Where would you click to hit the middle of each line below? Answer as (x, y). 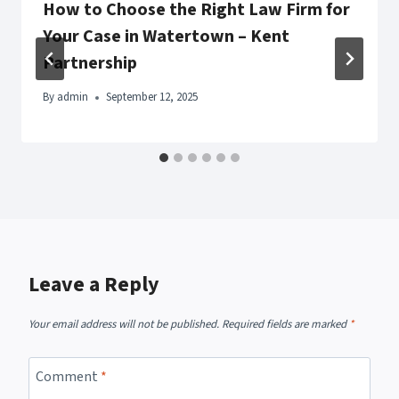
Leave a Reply (94, 285)
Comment (68, 376)
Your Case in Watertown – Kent (166, 37)
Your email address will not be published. (124, 324)
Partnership (90, 64)
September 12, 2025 (152, 98)
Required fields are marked (285, 324)
